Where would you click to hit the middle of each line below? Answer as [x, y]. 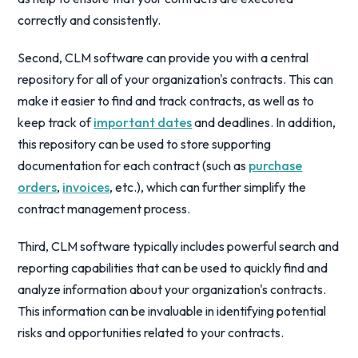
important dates [143, 122]
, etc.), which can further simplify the [208, 187]
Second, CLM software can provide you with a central [163, 58]
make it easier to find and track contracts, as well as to [166, 101]
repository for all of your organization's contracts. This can [176, 79]
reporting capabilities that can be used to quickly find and [173, 268]
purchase [276, 165]
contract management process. [104, 209]
